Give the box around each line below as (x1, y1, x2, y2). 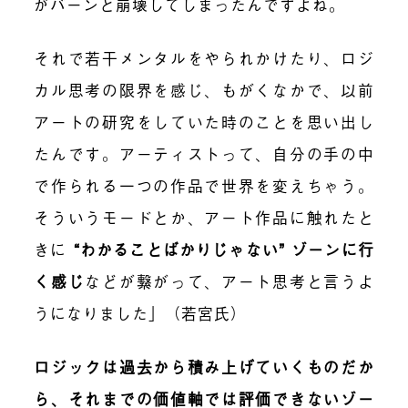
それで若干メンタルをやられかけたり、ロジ (34, 46, 374, 70)
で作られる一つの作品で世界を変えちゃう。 (34, 174, 374, 198)
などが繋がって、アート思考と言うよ (85, 270, 374, 293)
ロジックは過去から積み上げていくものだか (34, 354, 374, 378)
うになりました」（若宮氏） (34, 301, 248, 325)
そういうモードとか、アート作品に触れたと (34, 206, 374, 229)
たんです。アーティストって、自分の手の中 (34, 142, 374, 166)
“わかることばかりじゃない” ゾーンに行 (73, 238, 374, 261)
